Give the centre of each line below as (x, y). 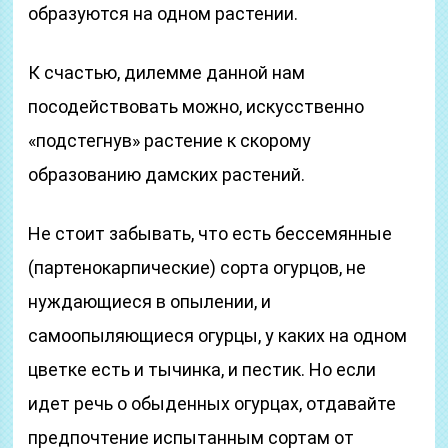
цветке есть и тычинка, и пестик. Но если (202, 369)
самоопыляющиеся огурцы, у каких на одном (218, 335)
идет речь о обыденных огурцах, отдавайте (212, 403)
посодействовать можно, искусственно (196, 106)
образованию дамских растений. (167, 174)
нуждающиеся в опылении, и (150, 301)
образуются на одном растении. (163, 13)
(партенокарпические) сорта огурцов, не (197, 267)
